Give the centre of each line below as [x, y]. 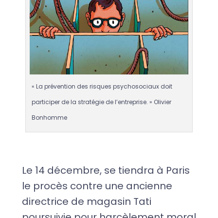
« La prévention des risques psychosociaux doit [102, 86]
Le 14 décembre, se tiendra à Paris [106, 170]
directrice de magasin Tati [86, 201]
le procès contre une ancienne [97, 186]
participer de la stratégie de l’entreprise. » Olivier [101, 102]
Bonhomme [49, 117]
